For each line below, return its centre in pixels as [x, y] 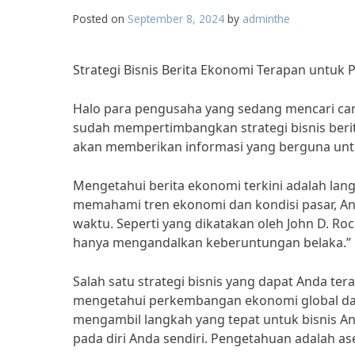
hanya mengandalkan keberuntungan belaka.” [212, 242]
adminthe [266, 19]
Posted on [100, 19]
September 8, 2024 [176, 19]
